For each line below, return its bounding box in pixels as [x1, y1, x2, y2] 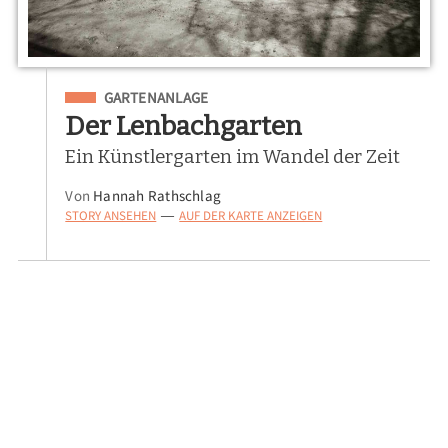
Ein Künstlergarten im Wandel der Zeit [65, 146, 401, 169]
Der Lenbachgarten [65, 110, 303, 143]
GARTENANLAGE [103, 87, 209, 107]
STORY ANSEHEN [65, 206, 157, 224]
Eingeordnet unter [65, 84, 196, 105]
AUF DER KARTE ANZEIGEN [179, 206, 323, 224]
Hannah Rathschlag [93, 185, 222, 205]
